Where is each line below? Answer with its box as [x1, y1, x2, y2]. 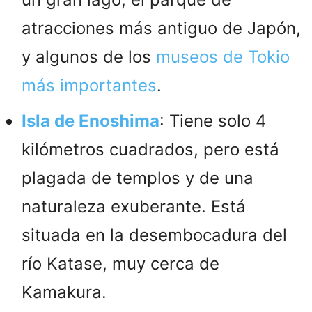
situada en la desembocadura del [22, 224, 287, 245]
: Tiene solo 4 [159, 110, 266, 131]
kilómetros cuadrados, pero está [22, 139, 279, 159]
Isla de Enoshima [22, 110, 159, 131]
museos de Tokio [156, 46, 290, 67]
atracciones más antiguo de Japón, [22, 17, 301, 38]
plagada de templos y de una [22, 167, 253, 188]
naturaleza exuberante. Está [22, 196, 246, 217]
